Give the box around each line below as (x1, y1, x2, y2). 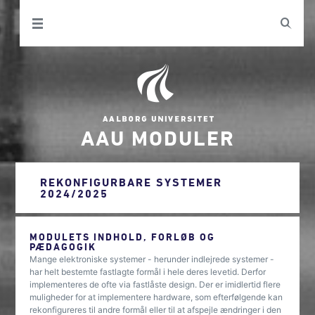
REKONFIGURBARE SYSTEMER (40, 176, 223, 188)
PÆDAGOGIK (30, 240, 97, 252)
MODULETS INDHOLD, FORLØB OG (30, 231, 216, 243)
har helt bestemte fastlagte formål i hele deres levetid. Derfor (30, 266, 266, 277)
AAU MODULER (80, 126, 235, 149)
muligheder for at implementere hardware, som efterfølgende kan (30, 292, 283, 302)
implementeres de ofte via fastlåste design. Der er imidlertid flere (30, 279, 281, 290)
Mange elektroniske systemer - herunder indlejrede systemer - (30, 254, 275, 264)
